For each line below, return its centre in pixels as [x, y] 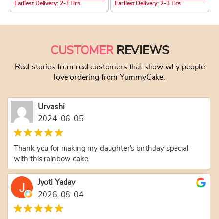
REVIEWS [141, 51]
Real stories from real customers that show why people [109, 67]
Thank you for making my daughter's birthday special [101, 148]
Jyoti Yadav [56, 182]
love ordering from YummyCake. [109, 77]
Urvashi [51, 106]
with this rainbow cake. [52, 159]
